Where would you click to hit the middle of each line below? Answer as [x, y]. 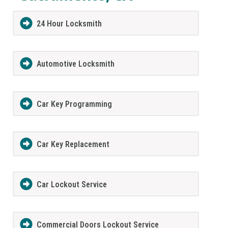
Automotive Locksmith [75, 64]
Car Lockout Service [72, 185]
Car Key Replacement [73, 145]
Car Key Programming [74, 104]
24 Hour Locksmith [69, 24]
